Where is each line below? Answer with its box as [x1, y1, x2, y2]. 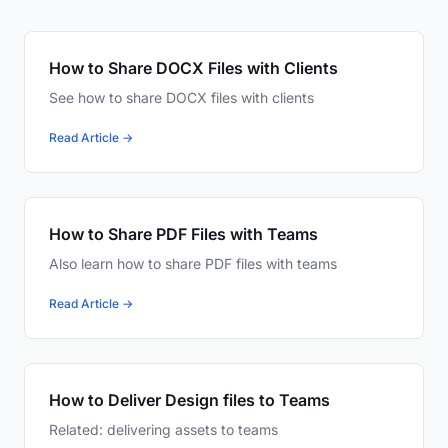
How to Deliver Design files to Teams [49, 390, 330, 411]
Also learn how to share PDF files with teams [49, 255, 337, 273]
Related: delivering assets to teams [49, 421, 278, 439]
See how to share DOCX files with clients [49, 89, 314, 107]
